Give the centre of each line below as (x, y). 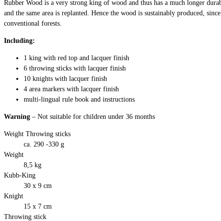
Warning (17, 116)
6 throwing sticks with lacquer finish (75, 68)
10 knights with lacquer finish (65, 78)
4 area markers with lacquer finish (71, 89)
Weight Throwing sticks (37, 134)
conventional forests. (33, 23)
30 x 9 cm (38, 185)
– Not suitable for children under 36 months (92, 116)
